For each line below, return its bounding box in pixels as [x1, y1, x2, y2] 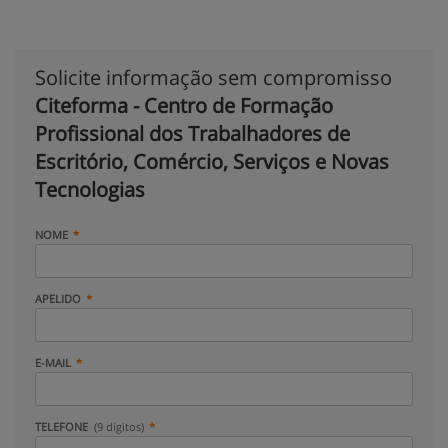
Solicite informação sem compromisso [35, 64, 392, 91]
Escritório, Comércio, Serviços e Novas [35, 148, 389, 175]
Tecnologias [35, 176, 145, 203]
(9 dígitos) [94, 419, 145, 434]
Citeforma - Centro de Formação [35, 92, 333, 119]
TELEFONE [35, 419, 91, 434]
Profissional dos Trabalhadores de [35, 120, 350, 147]
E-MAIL [35, 355, 71, 370]
